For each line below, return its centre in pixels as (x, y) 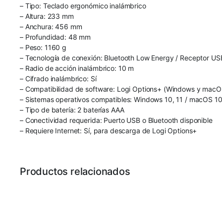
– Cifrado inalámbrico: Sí (58, 78)
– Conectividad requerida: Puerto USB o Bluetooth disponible (116, 120)
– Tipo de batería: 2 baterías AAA (72, 110)
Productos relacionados (75, 171)
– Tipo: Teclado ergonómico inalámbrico (83, 5)
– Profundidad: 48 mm (55, 37)
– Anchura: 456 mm (51, 26)
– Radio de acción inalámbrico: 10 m (77, 68)
